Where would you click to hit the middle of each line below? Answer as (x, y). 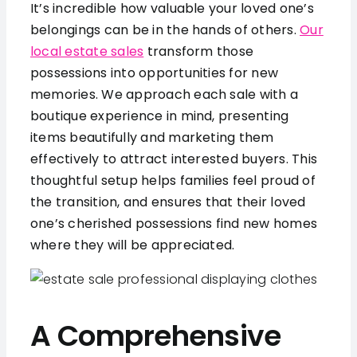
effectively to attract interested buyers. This (174, 159)
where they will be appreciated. (132, 245)
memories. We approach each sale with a (164, 95)
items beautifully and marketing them (152, 138)
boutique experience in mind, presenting (159, 116)
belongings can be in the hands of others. (165, 30)
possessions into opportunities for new (154, 73)
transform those (199, 52)
